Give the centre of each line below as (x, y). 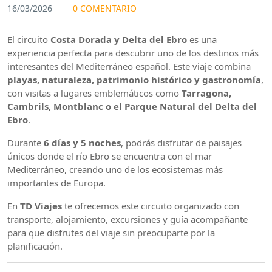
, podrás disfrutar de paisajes (181, 143)
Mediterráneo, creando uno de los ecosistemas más (115, 169)
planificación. (35, 246)
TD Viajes (41, 206)
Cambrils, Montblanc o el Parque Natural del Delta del (132, 106)
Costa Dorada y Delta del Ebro (119, 39)
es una (202, 39)
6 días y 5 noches (82, 143)
